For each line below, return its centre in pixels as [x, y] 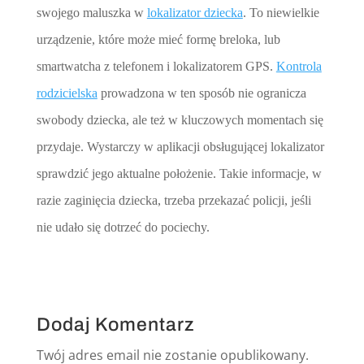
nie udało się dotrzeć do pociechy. [123, 227]
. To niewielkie [281, 12]
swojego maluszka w [91, 12]
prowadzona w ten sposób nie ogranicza [201, 93]
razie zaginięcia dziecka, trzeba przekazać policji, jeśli [173, 200]
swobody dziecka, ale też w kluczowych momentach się [180, 119]
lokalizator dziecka [195, 12]
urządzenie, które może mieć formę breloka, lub [158, 39]
